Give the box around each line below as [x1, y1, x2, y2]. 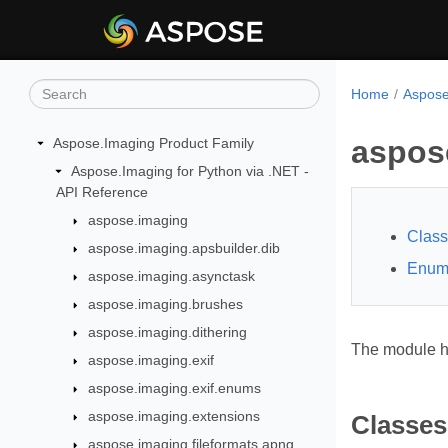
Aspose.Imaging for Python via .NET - [70, 163, 309, 179]
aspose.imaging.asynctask [88, 268, 256, 284]
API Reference [55, 184, 148, 200]
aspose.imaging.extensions [88, 408, 261, 424]
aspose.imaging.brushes [88, 296, 244, 312]
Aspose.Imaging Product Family [53, 135, 254, 151]
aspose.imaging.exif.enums [88, 380, 262, 396]
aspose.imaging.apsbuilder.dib [88, 240, 281, 256]
